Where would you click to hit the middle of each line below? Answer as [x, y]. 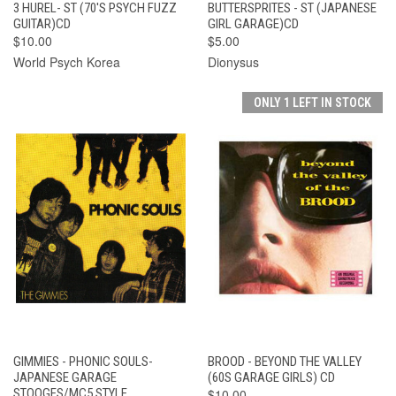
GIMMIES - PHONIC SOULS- [83, 362]
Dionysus [233, 62]
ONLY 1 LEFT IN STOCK [312, 103]
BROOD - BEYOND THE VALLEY [284, 362]
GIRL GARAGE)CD [253, 24]
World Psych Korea [67, 62]
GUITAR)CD [42, 24]
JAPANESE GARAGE [65, 378]
